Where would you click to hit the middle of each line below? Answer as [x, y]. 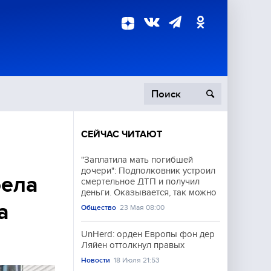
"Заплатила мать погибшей [137, 160]
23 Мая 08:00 [142, 207]
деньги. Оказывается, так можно [149, 192]
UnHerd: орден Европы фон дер [148, 234]
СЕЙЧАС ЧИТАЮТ [122, 134]
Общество [99, 207]
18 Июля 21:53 [137, 260]
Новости [96, 260]
